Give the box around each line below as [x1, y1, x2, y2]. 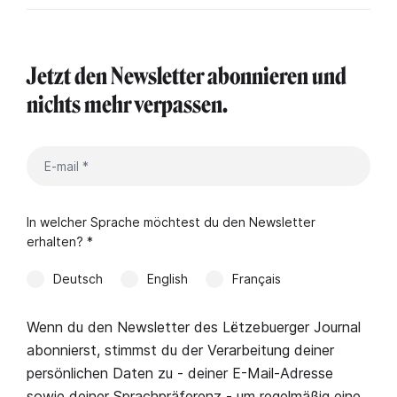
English [147, 270, 188, 286]
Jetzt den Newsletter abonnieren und [27, 62, 346, 90]
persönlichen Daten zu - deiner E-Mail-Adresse [27, 363, 333, 382]
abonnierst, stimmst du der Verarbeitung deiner [27, 340, 334, 359]
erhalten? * [27, 233, 93, 249]
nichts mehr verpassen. [27, 90, 231, 119]
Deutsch [53, 270, 103, 286]
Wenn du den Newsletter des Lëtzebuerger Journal [27, 317, 361, 336]
